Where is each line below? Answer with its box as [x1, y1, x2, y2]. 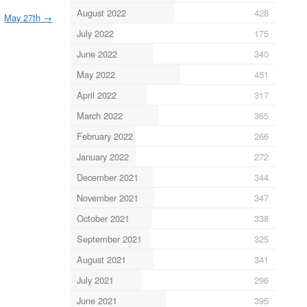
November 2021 [76, 191, 138, 204]
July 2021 [76, 273, 114, 286]
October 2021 [76, 211, 130, 225]
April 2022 [76, 88, 116, 101]
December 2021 [76, 170, 138, 184]
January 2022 [76, 149, 129, 163]
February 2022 [76, 129, 133, 143]
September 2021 [76, 232, 142, 245]
